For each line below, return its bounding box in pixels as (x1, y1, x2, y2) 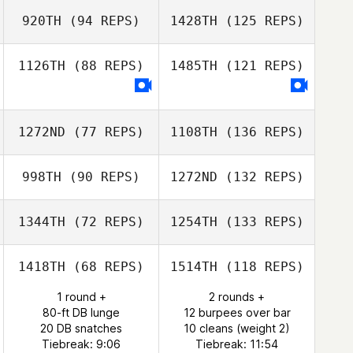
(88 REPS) (65, 58, 144, 73)
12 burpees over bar (183, 306, 291, 319)
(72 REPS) (65, 214, 144, 229)
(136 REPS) (217, 124, 304, 139)
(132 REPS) (217, 169, 304, 184)
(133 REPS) (217, 214, 304, 229)
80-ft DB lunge (43, 306, 120, 319)
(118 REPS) (217, 259, 304, 274)
